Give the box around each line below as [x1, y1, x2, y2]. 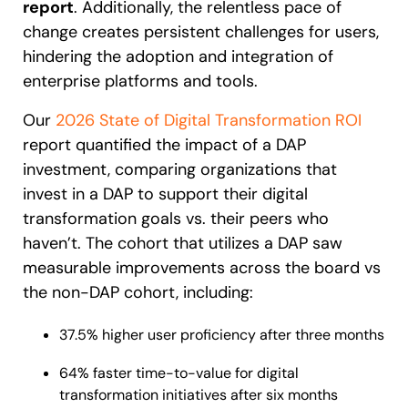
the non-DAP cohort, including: [23, 281, 253, 303]
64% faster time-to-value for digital [59, 363, 299, 382]
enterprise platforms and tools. [23, 70, 258, 92]
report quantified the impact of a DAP [23, 134, 306, 156]
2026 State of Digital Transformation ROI [56, 109, 362, 131]
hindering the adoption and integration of [23, 46, 333, 67]
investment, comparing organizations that [23, 158, 337, 180]
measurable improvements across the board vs [23, 257, 381, 279]
